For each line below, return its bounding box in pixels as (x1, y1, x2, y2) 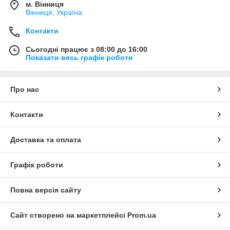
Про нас (10, 85, 39, 94)
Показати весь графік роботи (26, 53, 133, 62)
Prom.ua (127, 211, 156, 220)
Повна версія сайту (10, 186, 81, 195)
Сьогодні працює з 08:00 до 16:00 (26, 45, 147, 54)
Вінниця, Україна (26, 8, 82, 17)
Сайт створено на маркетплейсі (10, 211, 127, 220)
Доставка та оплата (10, 136, 81, 144)
